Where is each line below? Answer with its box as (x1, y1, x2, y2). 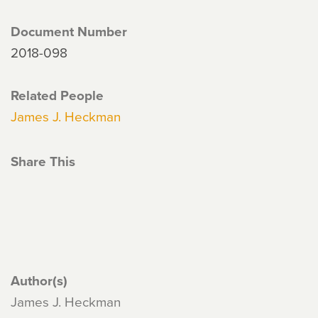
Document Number (11, 21, 127, 41)
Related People (11, 85, 104, 105)
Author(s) (11, 270, 67, 290)
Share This (11, 151, 75, 171)
